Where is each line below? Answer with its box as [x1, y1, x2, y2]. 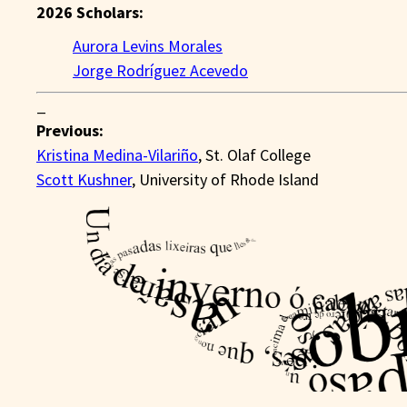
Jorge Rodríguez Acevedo [73, 59, 248, 81]
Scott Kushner [36, 168, 132, 190]
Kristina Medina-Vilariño [36, 144, 198, 165]
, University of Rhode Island [132, 168, 319, 190]
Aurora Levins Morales [73, 35, 223, 56]
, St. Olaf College [198, 144, 311, 165]
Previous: [36, 119, 104, 141]
